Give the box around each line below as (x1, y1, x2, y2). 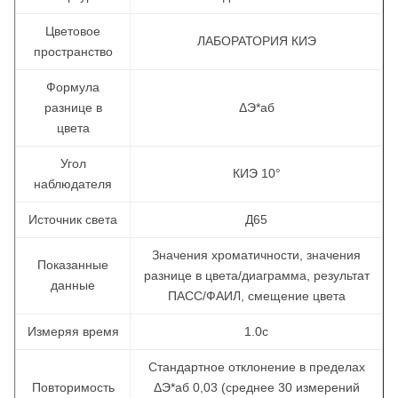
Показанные (37, 258, 108, 272)
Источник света (28, 212, 117, 227)
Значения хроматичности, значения (152, 248, 361, 262)
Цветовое (45, 24, 100, 38)
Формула (46, 80, 99, 94)
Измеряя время (27, 324, 119, 338)
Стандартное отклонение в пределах (147, 360, 365, 374)
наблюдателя (34, 177, 112, 191)
